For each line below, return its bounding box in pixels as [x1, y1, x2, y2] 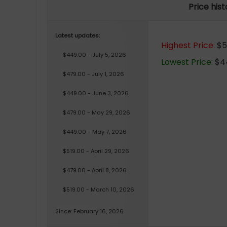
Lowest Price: [161, 56, 213, 68]
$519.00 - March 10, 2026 [63, 185, 134, 194]
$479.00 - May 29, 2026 [63, 108, 130, 117]
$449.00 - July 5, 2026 [63, 51, 126, 59]
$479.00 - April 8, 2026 [63, 166, 127, 174]
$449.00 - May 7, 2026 [63, 128, 127, 136]
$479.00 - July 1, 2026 [63, 70, 124, 78]
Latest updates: [55, 31, 100, 40]
